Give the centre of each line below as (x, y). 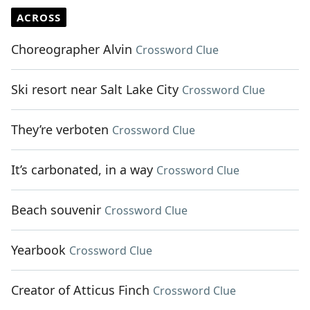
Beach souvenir (56, 210)
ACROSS (39, 18)
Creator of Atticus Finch (80, 290)
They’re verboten (60, 130)
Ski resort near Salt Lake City (95, 90)
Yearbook (38, 250)
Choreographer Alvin (72, 49)
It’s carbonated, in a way (82, 170)
